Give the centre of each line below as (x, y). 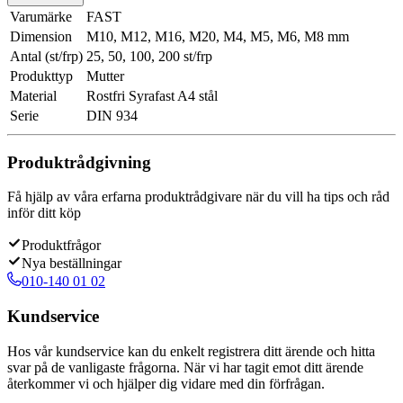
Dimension (41, 36)
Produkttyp (41, 76)
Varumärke (41, 16)
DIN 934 (112, 115)
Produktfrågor (61, 246)
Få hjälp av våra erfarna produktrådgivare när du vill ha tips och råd (198, 197)
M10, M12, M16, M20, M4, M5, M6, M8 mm (218, 36)
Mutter (105, 76)
